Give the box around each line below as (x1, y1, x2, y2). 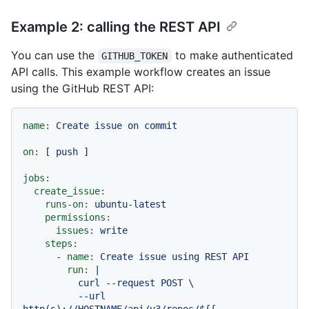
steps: (45, 238, 78, 250)
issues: (56, 225, 94, 237)
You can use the (11, 48, 98, 63)
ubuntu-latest (94, 199, 166, 210)
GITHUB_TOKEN (101, 50, 168, 62)
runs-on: (45, 199, 89, 210)
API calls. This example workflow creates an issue (11, 65, 270, 79)
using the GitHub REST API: (11, 81, 154, 96)
